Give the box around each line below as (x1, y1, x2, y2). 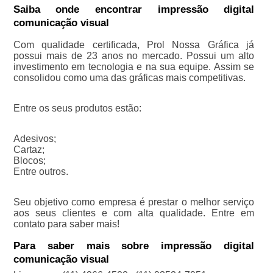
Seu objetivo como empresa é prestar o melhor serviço (13, 197, 255, 207)
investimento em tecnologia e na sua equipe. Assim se (13, 62, 255, 72)
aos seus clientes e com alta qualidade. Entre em (13, 208, 255, 218)
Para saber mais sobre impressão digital (13, 240, 255, 252)
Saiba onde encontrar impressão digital (13, 4, 255, 15)
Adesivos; (13, 133, 56, 144)
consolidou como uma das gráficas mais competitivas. (13, 73, 246, 83)
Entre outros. (13, 166, 68, 177)
